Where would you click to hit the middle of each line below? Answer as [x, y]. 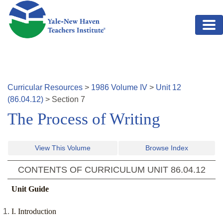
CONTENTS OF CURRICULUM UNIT [94, 170]
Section [66, 100]
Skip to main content [43, 6]
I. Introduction [34, 212]
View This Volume [63, 148]
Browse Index [167, 148]
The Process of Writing [84, 119]
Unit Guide [30, 189]
